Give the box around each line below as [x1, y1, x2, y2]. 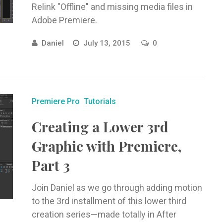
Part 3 [31, 156, 70, 174]
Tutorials [83, 97, 116, 106]
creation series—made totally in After [31, 209, 176, 220]
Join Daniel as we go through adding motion [31, 182, 202, 193]
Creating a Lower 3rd [31, 117, 168, 136]
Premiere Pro [31, 97, 80, 106]
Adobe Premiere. [31, 15, 97, 25]
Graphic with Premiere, [31, 137, 181, 155]
